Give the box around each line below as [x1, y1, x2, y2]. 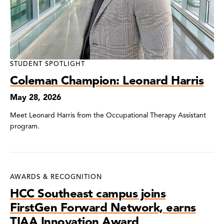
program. [10, 121, 39, 130]
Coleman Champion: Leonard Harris [10, 72, 203, 88]
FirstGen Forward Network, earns [10, 199, 196, 215]
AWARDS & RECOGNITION [10, 172, 102, 181]
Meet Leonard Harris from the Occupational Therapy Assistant [10, 110, 206, 119]
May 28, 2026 [10, 92, 61, 102]
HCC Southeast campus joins [10, 185, 165, 201]
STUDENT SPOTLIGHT [10, 59, 85, 68]
